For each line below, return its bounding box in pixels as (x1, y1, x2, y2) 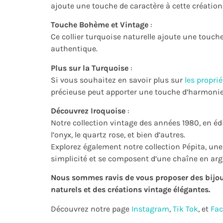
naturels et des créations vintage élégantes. (51, 185, 210, 195)
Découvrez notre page (51, 204, 131, 214)
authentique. (51, 44, 98, 54)
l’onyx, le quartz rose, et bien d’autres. (51, 129, 185, 139)
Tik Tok (173, 204, 198, 214)
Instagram (131, 204, 169, 214)
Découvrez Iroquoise (51, 106, 125, 115)
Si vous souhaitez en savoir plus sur (51, 75, 185, 85)
